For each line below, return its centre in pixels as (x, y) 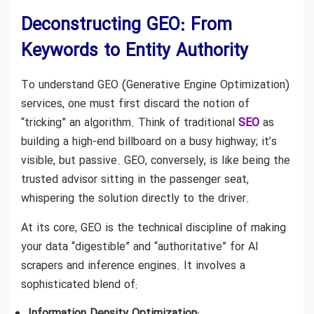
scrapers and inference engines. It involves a (133, 266)
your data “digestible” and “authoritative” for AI (140, 247)
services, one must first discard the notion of (135, 104)
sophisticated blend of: (79, 285)
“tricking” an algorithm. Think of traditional (130, 123)
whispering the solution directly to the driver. (135, 199)
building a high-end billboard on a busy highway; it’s (149, 142)
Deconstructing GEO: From (127, 26)
